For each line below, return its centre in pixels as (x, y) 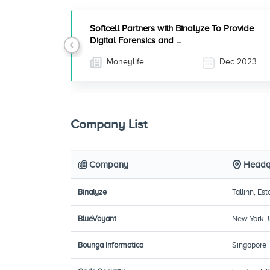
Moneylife (124, 62)
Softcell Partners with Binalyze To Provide (172, 28)
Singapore (249, 245)
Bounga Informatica (111, 245)
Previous (89, 52)
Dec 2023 (237, 62)
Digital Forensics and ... (136, 40)
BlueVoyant (97, 218)
